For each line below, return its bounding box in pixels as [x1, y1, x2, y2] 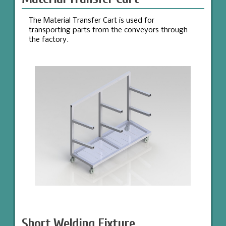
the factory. [28, 36, 69, 44]
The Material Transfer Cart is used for [28, 17, 154, 25]
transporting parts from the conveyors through [28, 26, 188, 35]
